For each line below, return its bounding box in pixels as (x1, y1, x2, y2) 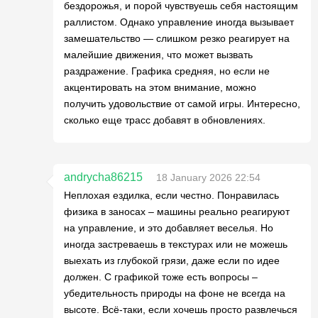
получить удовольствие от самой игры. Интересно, (64, 98, 300, 109)
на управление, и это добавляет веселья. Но (64, 222, 273, 234)
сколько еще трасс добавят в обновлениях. (64, 114, 265, 126)
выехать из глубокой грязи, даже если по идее (64, 255, 280, 266)
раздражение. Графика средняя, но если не (64, 65, 270, 77)
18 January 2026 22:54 (156, 172, 261, 183)
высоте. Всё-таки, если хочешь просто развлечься (64, 304, 297, 315)
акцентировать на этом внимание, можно (64, 82, 256, 93)
